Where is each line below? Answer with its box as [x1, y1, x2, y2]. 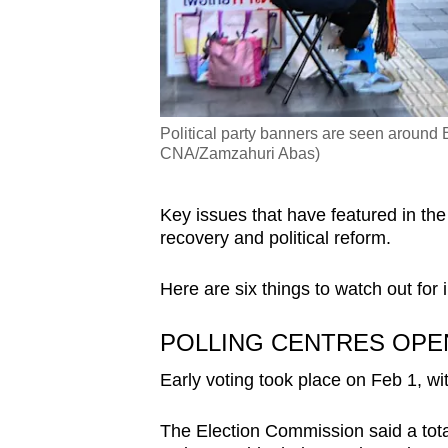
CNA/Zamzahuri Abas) [159, 145, 320, 163]
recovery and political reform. [159, 228, 391, 249]
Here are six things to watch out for [159, 279, 443, 300]
